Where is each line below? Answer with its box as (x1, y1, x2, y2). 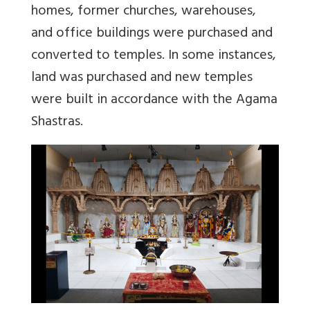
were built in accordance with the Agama (31, 88, 277, 114)
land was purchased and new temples (31, 66, 253, 92)
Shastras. (31, 110, 83, 136)
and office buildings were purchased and (31, 21, 273, 48)
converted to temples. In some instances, (31, 44, 276, 70)
